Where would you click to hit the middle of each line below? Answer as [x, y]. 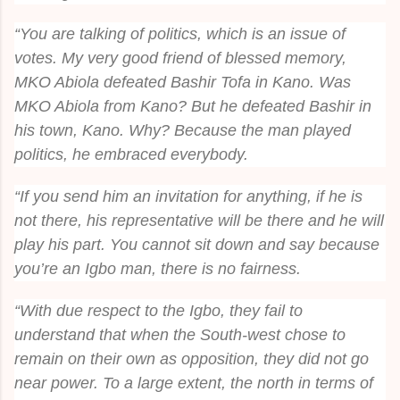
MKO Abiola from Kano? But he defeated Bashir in [193, 106]
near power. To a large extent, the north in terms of [194, 383]
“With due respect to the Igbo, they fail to [158, 310]
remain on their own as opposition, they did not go [192, 358]
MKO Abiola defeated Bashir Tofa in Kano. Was [183, 82]
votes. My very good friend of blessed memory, [180, 58]
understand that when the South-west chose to [180, 334]
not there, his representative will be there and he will [199, 220]
